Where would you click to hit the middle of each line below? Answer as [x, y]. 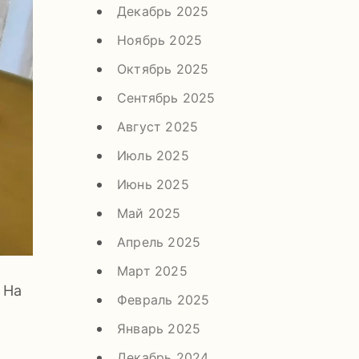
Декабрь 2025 [163, 11]
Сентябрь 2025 [166, 97]
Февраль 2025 [163, 299]
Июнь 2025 [153, 184]
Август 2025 [158, 126]
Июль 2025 [153, 155]
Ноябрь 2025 [160, 40]
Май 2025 [149, 213]
